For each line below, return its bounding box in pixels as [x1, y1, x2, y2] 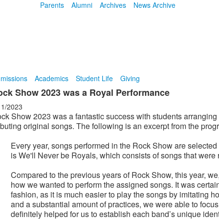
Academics [34, 73, 68, 83]
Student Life [75, 73, 113, 83]
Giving [120, 73, 140, 83]
